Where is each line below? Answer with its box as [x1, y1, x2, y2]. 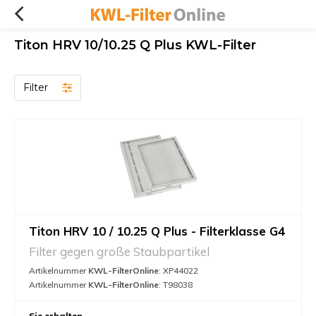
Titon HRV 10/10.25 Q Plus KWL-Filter [14, 37, 256, 53]
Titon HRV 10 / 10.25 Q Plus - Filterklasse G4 [29, 223, 285, 238]
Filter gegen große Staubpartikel [29, 243, 209, 259]
